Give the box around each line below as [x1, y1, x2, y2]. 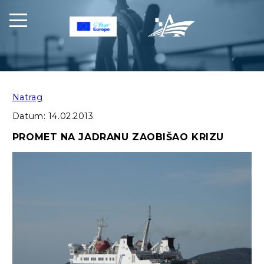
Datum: [12, 111, 48, 122]
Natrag [12, 92, 43, 103]
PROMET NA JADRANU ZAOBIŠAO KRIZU [12, 131, 225, 143]
